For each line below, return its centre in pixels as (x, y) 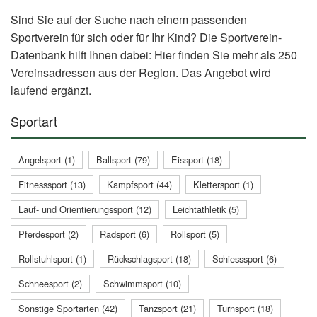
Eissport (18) (197, 159)
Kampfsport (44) (139, 184)
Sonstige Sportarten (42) (68, 308)
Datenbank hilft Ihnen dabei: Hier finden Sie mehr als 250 (154, 54)
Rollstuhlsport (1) (52, 258)
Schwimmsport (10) (142, 283)
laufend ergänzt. (51, 90)
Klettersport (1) (223, 184)
